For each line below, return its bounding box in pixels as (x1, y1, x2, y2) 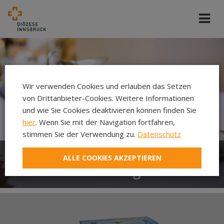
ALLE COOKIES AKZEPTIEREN (62, 152, 161, 162)
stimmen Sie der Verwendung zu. (22, 129, 137, 139)
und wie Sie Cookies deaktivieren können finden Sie (22, 105, 196, 115)
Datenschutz (137, 129, 181, 139)
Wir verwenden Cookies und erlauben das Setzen (22, 81, 191, 91)
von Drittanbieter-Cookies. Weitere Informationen (22, 93, 194, 103)
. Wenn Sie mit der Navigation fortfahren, (35, 117, 175, 127)
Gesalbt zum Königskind (15, 161, 177, 180)
